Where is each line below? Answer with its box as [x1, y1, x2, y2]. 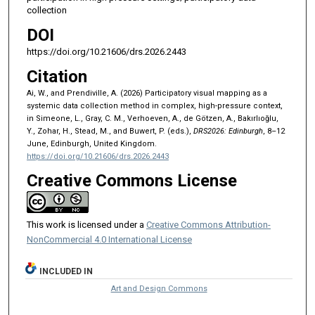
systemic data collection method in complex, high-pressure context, [26, 101, 283, 110]
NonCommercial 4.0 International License [26, 233, 192, 245]
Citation [26, 66, 87, 86]
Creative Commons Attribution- [146, 219, 271, 230]
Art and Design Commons [110, 283, 207, 293]
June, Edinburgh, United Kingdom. [26, 139, 157, 148]
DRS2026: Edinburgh [193, 126, 263, 136]
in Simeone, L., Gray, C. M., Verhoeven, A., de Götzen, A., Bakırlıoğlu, [26, 113, 278, 123]
